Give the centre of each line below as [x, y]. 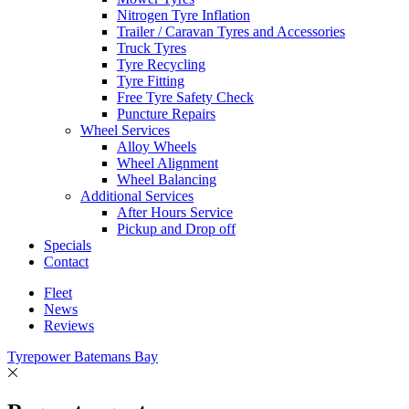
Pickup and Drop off [176, 229]
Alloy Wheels [157, 147]
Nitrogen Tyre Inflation [184, 15]
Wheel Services [125, 130]
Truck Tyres [152, 48]
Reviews [69, 325]
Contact [66, 262]
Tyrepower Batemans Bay [83, 357]
